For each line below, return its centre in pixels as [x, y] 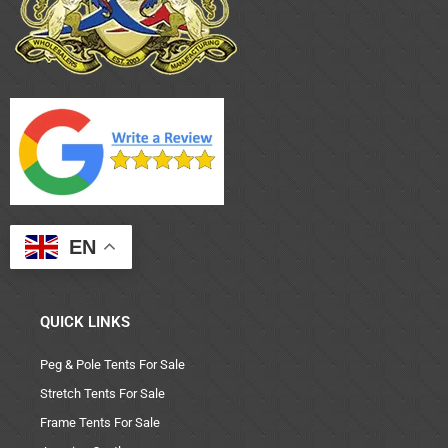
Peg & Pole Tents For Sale [112, 365]
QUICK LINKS [85, 322]
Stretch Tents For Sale [102, 394]
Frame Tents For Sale [100, 423]
